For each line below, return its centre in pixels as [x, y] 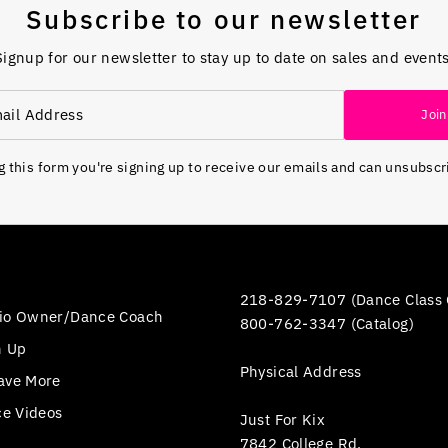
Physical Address [300, 371]
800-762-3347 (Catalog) [326, 323]
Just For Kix [282, 419]
